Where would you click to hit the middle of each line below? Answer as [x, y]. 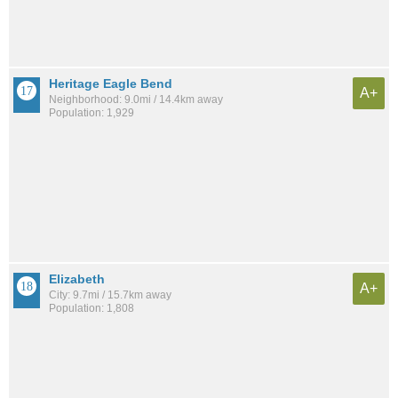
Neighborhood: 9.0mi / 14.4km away [136, 99]
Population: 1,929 [92, 112]
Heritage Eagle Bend [111, 83]
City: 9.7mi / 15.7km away [110, 295]
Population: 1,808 [92, 309]
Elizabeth [77, 279]
